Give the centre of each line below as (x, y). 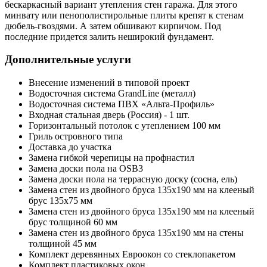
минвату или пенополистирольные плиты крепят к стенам (124, 15)
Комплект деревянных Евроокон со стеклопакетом (132, 254)
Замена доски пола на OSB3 (86, 169)
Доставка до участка (70, 147)
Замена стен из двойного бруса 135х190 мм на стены (136, 233)
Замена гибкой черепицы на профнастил (111, 158)
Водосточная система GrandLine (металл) (112, 94)
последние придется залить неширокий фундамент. (109, 36)
